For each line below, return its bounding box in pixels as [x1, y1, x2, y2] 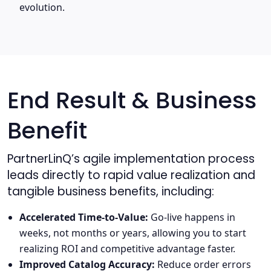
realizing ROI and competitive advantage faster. [19, 241, 235, 255]
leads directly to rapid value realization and [7, 166, 255, 183]
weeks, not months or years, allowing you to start [19, 226, 246, 240]
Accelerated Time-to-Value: [19, 210, 148, 224]
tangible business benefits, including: [7, 183, 214, 200]
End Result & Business [7, 83, 256, 116]
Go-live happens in [148, 210, 235, 224]
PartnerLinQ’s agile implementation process [7, 150, 255, 167]
